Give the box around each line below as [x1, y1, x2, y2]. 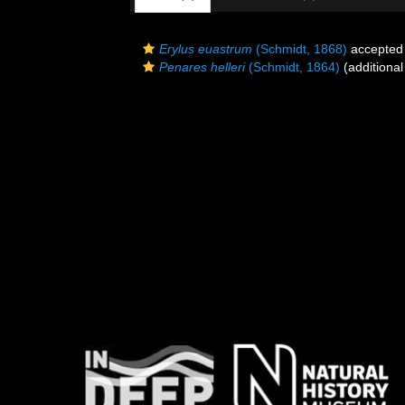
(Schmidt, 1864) [245, 60, 340, 74]
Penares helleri [159, 60, 245, 74]
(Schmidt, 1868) [252, 42, 347, 56]
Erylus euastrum [159, 42, 252, 56]
